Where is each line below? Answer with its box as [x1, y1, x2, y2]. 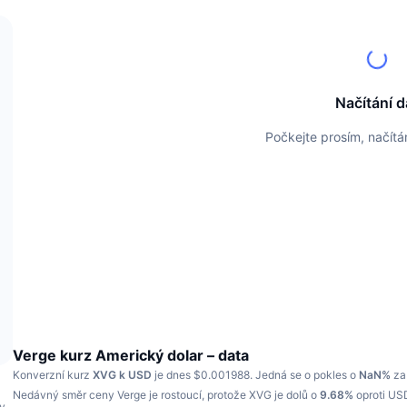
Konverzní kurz [13, 368, 93, 382]
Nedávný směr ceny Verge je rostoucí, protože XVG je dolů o [13, 388, 320, 402]
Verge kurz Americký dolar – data [13, 346, 249, 364]
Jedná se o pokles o [255, 368, 359, 382]
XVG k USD [93, 368, 152, 382]
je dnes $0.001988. [152, 368, 253, 382]
